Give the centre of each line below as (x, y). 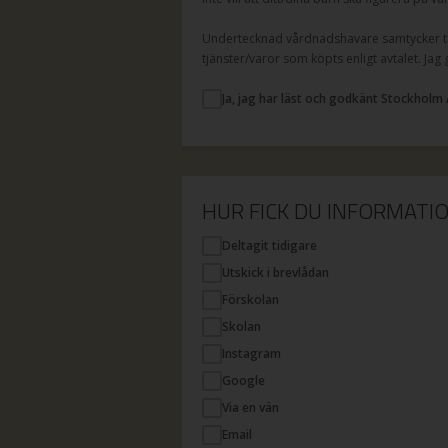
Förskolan (250, 299)
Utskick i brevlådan (275, 272)
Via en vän (250, 407)
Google (243, 380)
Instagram (251, 353)
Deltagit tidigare (269, 245)
